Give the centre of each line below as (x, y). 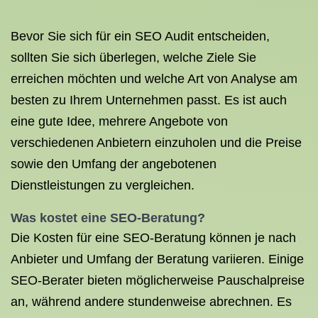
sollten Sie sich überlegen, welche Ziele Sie (133, 57)
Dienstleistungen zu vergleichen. (103, 185)
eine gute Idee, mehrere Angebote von (119, 121)
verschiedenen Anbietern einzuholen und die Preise (156, 143)
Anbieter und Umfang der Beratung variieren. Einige (157, 259)
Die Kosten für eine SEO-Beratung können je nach (153, 238)
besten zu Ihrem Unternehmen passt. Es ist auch (149, 100)
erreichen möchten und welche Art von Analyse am (154, 79)
